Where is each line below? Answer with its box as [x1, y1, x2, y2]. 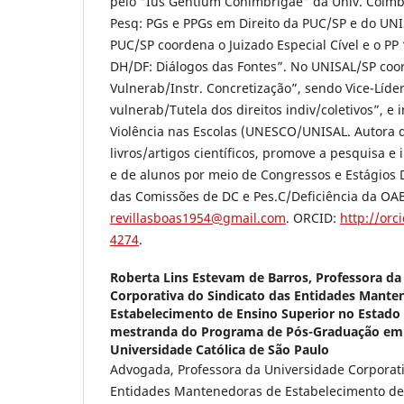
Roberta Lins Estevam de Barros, [110, 268, 316, 286]
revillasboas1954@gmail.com [110, 208, 286, 226]
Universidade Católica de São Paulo [110, 340, 329, 358]
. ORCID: [286, 208, 340, 226]
